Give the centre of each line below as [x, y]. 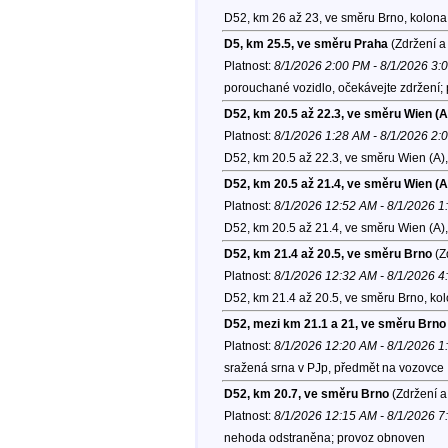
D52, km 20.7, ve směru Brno [306, 394]
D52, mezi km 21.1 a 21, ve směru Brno [334, 324]
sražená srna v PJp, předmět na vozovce [333, 368]
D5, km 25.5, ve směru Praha [305, 44]
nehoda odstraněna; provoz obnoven [324, 438]
